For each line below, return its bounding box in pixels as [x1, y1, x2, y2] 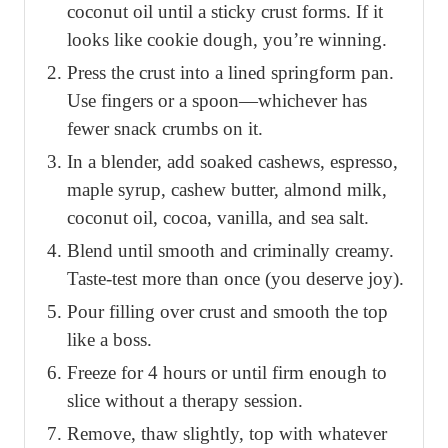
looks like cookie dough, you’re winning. [67, 29, 387, 51]
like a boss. [67, 329, 152, 351]
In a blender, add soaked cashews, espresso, [67, 151, 398, 173]
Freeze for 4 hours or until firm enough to [67, 362, 387, 384]
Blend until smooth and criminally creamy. [67, 240, 394, 262]
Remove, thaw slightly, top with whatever [67, 423, 387, 445]
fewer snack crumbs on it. [67, 118, 263, 140]
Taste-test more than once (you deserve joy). [67, 268, 404, 290]
